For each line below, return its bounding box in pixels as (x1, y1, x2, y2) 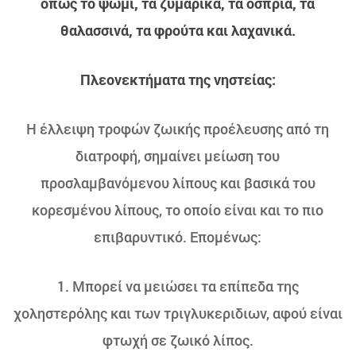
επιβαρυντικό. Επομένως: (94, 227, 262, 246)
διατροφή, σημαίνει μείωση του (75, 146, 281, 165)
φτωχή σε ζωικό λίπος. (102, 331, 253, 350)
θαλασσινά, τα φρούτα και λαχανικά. (60, 21, 296, 40)
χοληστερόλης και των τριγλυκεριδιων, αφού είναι (13, 304, 342, 323)
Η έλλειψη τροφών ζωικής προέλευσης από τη (26, 119, 330, 138)
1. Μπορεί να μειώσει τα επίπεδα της (56, 277, 299, 296)
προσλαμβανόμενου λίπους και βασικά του (40, 173, 315, 192)
